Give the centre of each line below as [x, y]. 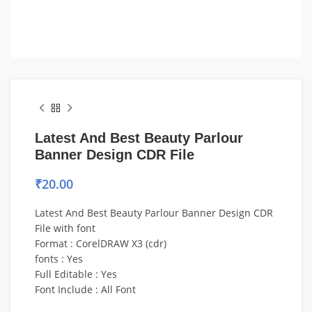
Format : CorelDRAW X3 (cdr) [101, 243]
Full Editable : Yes [76, 274]
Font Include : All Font [85, 289]
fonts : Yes [59, 259]
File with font [65, 228]
